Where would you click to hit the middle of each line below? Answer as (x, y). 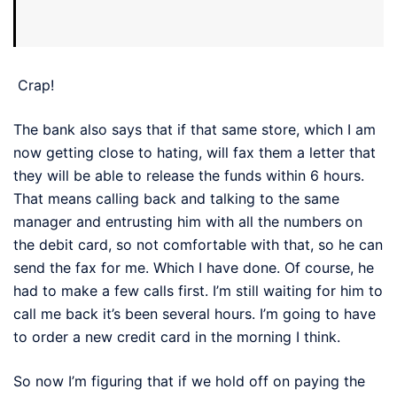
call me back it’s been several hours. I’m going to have (195, 313)
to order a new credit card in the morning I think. (177, 336)
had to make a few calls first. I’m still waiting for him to (198, 290)
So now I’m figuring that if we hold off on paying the (189, 381)
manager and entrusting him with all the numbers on (188, 221)
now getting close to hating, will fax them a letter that (195, 152)
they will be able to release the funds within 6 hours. (189, 175)
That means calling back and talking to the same (176, 198)
